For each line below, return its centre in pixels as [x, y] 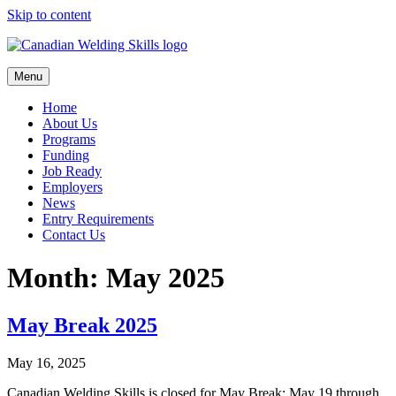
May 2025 [165, 278]
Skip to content [49, 15]
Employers [72, 187]
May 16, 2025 [46, 362]
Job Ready [72, 171]
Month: [57, 278]
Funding [66, 155]
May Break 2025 [82, 325]
